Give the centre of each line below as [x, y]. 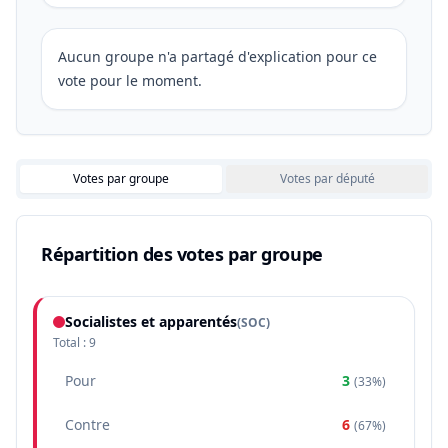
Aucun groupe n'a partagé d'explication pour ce [217, 56]
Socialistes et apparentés [151, 321]
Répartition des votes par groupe [182, 254]
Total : [71, 342]
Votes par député [327, 178]
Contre [87, 424]
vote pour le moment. [130, 80]
